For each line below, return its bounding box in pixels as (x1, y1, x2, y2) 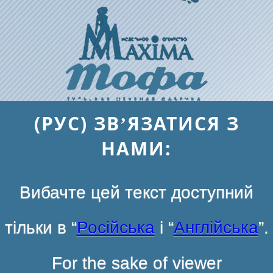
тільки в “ (4, 218, 77, 237)
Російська (76, 218, 155, 237)
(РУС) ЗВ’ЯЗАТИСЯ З (34, 110, 239, 136)
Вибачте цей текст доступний (19, 182, 253, 202)
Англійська (173, 218, 258, 237)
